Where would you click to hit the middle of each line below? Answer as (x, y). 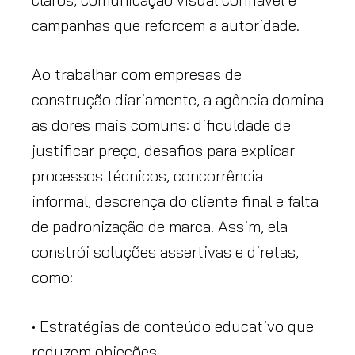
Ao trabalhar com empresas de (137, 74)
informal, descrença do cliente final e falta (175, 201)
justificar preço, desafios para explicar (163, 151)
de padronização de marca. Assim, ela (160, 227)
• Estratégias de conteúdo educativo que (173, 326)
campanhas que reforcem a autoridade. (166, 25)
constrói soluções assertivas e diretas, (165, 252)
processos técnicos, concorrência (147, 176)
